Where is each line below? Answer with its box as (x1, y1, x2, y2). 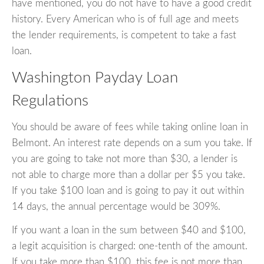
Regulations (12, 93, 88, 109)
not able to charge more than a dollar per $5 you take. (12, 169, 245, 180)
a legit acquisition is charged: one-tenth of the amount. (12, 240, 247, 251)
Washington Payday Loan (12, 70, 178, 86)
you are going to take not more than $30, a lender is (12, 153, 237, 164)
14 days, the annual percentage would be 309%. (12, 201, 220, 212)
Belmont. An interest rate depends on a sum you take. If (12, 137, 252, 148)
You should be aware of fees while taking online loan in (12, 121, 248, 132)
